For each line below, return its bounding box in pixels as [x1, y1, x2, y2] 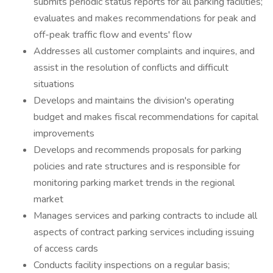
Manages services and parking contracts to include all [34, 209, 257, 222]
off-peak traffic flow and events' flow [34, 28, 192, 41]
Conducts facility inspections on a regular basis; [34, 258, 230, 272]
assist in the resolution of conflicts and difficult [34, 61, 229, 74]
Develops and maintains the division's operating [34, 94, 234, 107]
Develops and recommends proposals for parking [34, 143, 241, 157]
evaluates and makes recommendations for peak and [34, 12, 256, 25]
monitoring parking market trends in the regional [34, 176, 235, 190]
